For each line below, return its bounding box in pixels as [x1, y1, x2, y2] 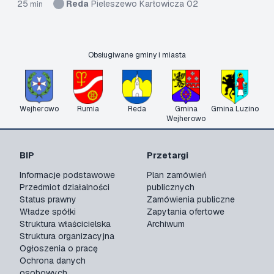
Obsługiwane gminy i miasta [88, 50, 186, 60]
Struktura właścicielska [20, 218, 111, 229]
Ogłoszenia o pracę [20, 243, 98, 254]
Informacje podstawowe [20, 169, 115, 180]
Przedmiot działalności [20, 182, 109, 193]
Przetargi [147, 150, 188, 161]
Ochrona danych [20, 255, 86, 266]
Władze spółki [20, 206, 76, 217]
